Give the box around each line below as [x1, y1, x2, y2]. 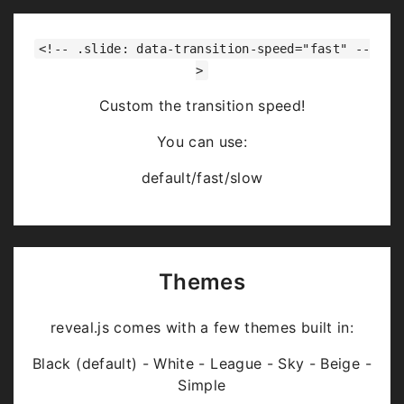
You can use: [156, 132, 248, 151]
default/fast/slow [141, 168, 263, 187]
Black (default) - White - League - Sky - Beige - [32, 354, 372, 373]
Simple [178, 376, 226, 395]
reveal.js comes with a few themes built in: [50, 318, 354, 337]
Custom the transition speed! [98, 96, 306, 115]
